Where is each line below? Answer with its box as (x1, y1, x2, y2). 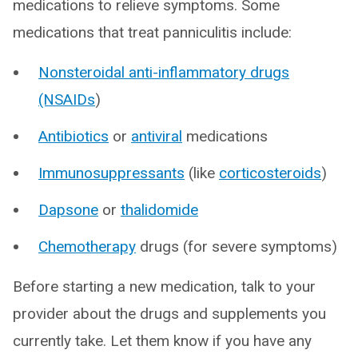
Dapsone (38, 201, 98, 219)
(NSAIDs (38, 90, 95, 109)
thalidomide (121, 201, 198, 219)
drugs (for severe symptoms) (136, 237, 337, 256)
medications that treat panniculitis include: (13, 23, 292, 42)
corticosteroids (219, 164, 321, 182)
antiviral (131, 127, 182, 145)
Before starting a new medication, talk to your (13, 277, 316, 296)
